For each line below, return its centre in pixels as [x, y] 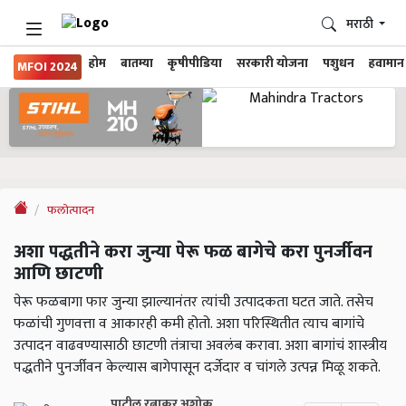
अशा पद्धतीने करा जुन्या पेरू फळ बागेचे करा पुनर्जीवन [193, 252]
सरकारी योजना [272, 63]
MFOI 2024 [48, 67]
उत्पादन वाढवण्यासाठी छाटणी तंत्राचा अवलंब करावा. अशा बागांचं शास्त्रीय [200, 346]
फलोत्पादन [71, 211]
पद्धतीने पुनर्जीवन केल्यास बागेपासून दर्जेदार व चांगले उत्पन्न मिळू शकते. [197, 368]
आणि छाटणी [58, 274]
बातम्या [137, 63]
